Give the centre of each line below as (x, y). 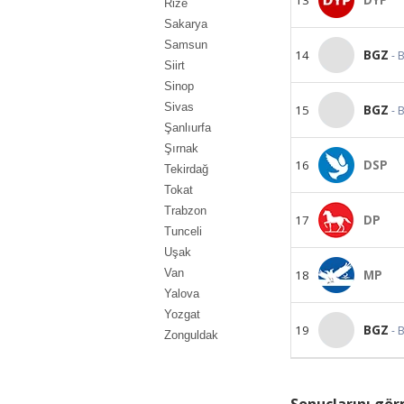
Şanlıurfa (188, 128)
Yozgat (182, 314)
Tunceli (183, 231)
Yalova (182, 294)
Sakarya (186, 24)
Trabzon (185, 211)
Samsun (186, 45)
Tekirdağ (186, 169)
